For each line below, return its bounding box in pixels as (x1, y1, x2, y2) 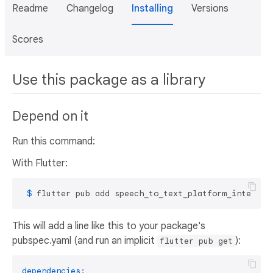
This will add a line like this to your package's (12, 220, 205, 233)
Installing (132, 2, 173, 15)
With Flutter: (12, 157, 68, 170)
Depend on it (12, 108, 88, 125)
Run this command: (12, 135, 95, 148)
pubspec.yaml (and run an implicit (12, 235, 157, 247)
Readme (12, 2, 48, 15)
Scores (12, 34, 43, 46)
